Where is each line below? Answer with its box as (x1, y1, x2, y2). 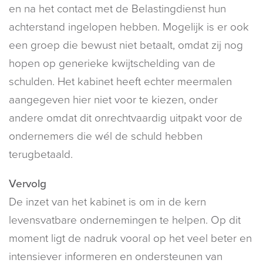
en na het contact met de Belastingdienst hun (9, 2, 226, 15)
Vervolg (9, 177, 46, 190)
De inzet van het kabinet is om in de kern (9, 195, 206, 208)
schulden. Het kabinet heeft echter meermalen (9, 75, 232, 88)
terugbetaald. (9, 147, 73, 161)
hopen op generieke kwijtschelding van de (9, 56, 215, 70)
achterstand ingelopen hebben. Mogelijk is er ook (9, 20, 249, 33)
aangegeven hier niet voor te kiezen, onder (9, 93, 218, 106)
